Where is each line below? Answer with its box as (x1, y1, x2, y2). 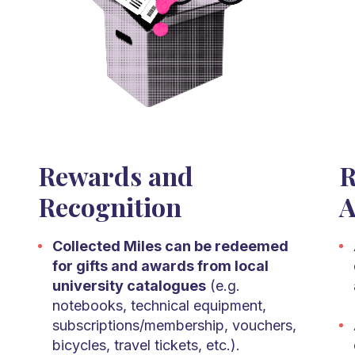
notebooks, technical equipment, (52, 297, 266, 315)
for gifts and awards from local (52, 258, 269, 275)
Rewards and (37, 158, 193, 193)
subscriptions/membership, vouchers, (52, 317, 296, 334)
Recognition (37, 189, 181, 224)
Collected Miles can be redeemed (52, 238, 288, 255)
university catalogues (52, 277, 206, 295)
